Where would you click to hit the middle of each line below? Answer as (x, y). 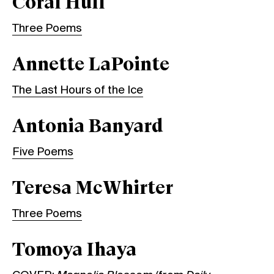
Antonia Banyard (88, 127)
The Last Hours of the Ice (78, 90)
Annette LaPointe (91, 65)
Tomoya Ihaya (74, 250)
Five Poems (43, 152)
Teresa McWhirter (93, 189)
